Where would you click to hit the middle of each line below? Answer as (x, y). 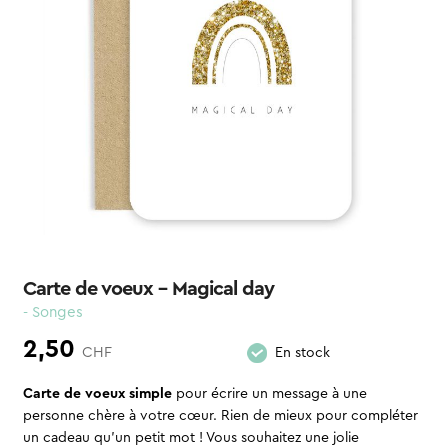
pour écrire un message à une (269, 394)
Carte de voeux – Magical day (148, 288)
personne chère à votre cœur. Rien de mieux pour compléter (220, 416)
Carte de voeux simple (97, 394)
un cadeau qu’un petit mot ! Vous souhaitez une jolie (190, 438)
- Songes (52, 312)
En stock (302, 352)
